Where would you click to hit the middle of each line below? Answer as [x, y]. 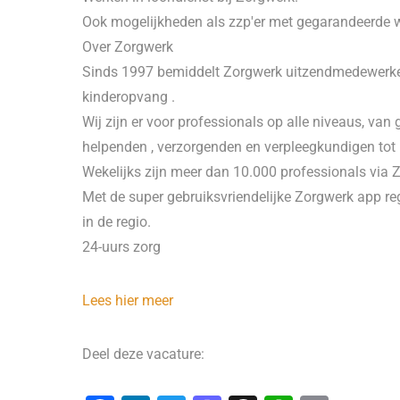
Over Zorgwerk [128, 47]
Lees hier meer [128, 300]
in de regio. [117, 222]
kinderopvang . [129, 97]
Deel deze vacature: [143, 354]
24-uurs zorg [121, 247]
